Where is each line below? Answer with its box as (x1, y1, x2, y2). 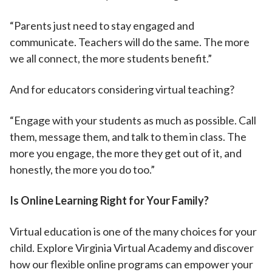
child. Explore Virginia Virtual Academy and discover (10, 241, 254, 254)
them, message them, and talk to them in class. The (10, 130, 246, 143)
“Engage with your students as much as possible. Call (10, 114, 256, 127)
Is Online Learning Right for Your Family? (10, 194, 209, 207)
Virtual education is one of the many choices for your (10, 225, 257, 238)
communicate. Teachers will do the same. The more (10, 35, 250, 49)
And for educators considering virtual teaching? (10, 83, 236, 96)
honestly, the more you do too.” (10, 163, 157, 176)
